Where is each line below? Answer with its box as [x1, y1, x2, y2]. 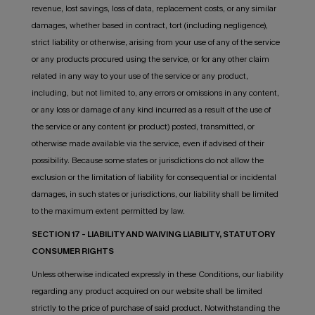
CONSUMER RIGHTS [31, 245, 114, 257]
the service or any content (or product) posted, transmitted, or [31, 121, 255, 133]
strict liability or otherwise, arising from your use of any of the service [31, 37, 280, 49]
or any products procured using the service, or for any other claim [31, 53, 269, 65]
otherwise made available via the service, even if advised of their [31, 138, 264, 150]
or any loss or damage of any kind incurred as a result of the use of [31, 104, 271, 116]
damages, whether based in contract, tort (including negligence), [31, 20, 268, 32]
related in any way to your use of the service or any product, [31, 70, 248, 82]
